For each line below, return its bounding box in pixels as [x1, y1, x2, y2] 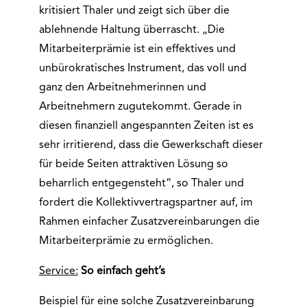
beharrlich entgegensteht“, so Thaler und [38, 178, 244, 189]
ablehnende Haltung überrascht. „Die [38, 25, 225, 36]
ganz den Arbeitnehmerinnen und [38, 82, 206, 93]
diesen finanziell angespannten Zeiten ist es [38, 121, 254, 132]
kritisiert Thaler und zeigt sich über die [38, 5, 230, 16]
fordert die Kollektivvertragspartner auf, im [38, 197, 253, 208]
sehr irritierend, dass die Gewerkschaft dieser [38, 140, 263, 151]
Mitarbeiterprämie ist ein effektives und [38, 44, 236, 55]
